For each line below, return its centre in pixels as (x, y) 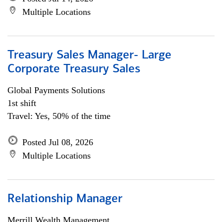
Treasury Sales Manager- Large (89, 55)
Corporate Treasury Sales (74, 69)
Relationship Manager (65, 199)
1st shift (22, 103)
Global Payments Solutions (56, 90)
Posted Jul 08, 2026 (58, 142)
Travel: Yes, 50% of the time (59, 116)
